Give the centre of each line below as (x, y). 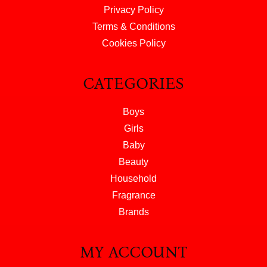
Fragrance (133, 195)
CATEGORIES (133, 84)
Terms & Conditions (133, 27)
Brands (133, 212)
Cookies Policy (133, 44)
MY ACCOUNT (133, 252)
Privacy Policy (133, 10)
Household (133, 179)
